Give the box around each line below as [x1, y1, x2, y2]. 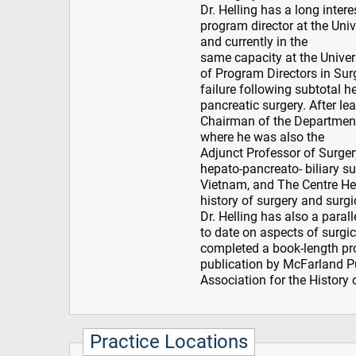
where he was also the [200, 130, 325, 145]
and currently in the [200, 34, 308, 50]
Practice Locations [90, 331, 249, 354]
